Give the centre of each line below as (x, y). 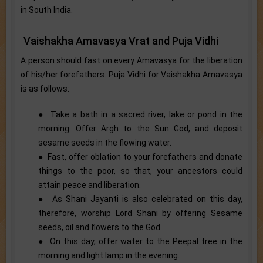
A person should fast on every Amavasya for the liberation (131, 60)
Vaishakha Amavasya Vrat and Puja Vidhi (121, 41)
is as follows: (45, 88)
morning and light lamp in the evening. (109, 255)
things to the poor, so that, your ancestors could (140, 171)
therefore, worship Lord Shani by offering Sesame (140, 213)
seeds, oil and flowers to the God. (100, 227)
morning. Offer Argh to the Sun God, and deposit (140, 128)
